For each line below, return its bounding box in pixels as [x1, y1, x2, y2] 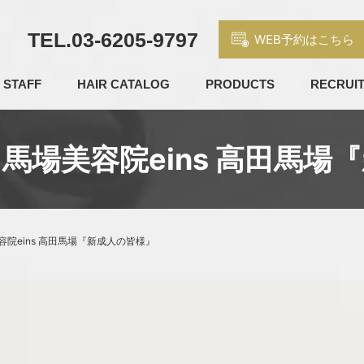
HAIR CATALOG [77, 77, 171, 91]
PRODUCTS [206, 77, 275, 91]
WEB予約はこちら [253, 31, 354, 47]
